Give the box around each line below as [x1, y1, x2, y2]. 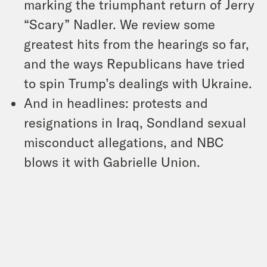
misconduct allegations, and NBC [24, 133, 223, 150]
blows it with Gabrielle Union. [24, 153, 200, 169]
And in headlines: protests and [24, 94, 208, 110]
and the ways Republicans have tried [24, 55, 245, 71]
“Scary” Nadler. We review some [24, 15, 215, 32]
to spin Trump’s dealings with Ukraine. [24, 74, 252, 91]
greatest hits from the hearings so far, [24, 35, 249, 51]
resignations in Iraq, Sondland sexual [24, 114, 246, 130]
